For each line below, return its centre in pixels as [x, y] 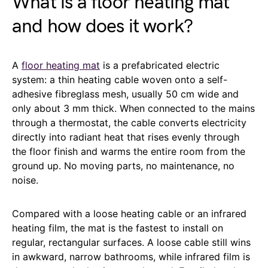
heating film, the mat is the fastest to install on [118, 228]
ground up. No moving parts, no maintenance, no [123, 165]
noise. [25, 180]
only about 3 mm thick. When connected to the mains [133, 108]
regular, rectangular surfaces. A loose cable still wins [131, 242]
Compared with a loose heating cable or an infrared [129, 213]
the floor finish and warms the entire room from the [129, 151]
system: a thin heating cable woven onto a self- [120, 79]
